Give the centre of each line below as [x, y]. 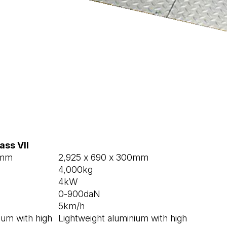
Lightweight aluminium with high [123, 218]
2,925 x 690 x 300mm [103, 158]
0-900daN [79, 194]
